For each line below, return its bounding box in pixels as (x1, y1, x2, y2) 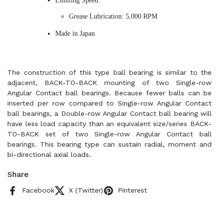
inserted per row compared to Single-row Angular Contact (7, 99, 212, 107)
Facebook (22, 186, 54, 194)
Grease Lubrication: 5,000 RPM (69, 13, 157, 20)
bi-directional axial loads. (7, 151, 91, 158)
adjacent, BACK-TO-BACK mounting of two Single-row (7, 79, 212, 87)
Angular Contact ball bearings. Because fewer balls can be (7, 89, 212, 97)
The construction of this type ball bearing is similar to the (7, 68, 212, 76)
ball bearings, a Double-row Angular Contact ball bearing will (7, 109, 212, 117)
